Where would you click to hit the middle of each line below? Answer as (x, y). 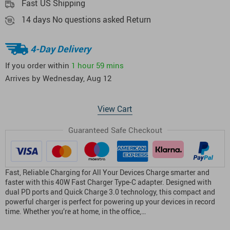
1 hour (83, 65)
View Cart (115, 109)
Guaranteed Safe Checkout (115, 130)
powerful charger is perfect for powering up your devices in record (110, 202)
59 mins (110, 65)
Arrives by (24, 78)
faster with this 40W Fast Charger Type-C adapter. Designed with (108, 182)
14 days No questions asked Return (86, 20)
